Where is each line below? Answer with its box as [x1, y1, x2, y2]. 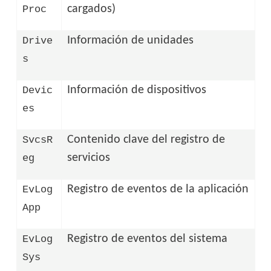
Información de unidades [67, 34, 194, 47]
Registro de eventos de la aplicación [67, 183, 249, 195]
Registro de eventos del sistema [67, 232, 228, 245]
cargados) [67, 2, 116, 15]
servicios [67, 151, 111, 164]
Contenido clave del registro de [67, 133, 226, 146]
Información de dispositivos [67, 83, 207, 96]
